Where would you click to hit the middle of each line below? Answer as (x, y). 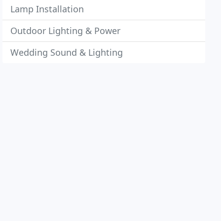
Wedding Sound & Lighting (67, 52)
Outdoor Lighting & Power (66, 31)
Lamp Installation (47, 9)
